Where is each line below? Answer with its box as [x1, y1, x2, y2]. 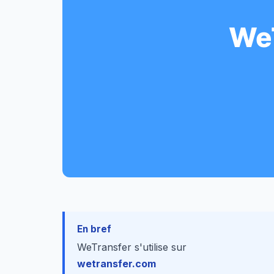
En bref [77, 223, 111, 235]
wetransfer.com [77, 257, 156, 270]
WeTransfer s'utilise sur [77, 241, 187, 253]
